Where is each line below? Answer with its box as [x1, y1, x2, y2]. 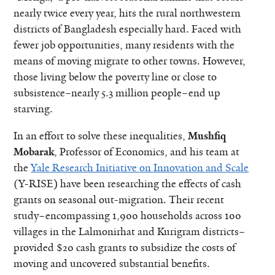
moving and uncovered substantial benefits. [14, 257, 211, 271]
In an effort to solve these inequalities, [14, 129, 188, 143]
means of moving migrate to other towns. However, [14, 54, 246, 68]
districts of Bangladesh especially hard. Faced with [14, 22, 242, 36]
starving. [14, 102, 53, 116]
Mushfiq [188, 129, 227, 143]
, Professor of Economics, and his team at [54, 145, 240, 159]
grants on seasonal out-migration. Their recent [14, 193, 225, 207]
